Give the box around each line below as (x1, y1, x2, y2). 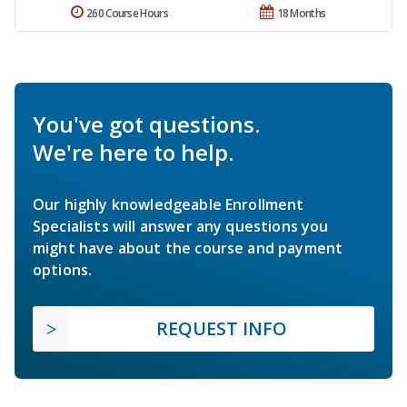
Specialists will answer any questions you (33, 215, 329, 236)
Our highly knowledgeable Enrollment (33, 194, 304, 214)
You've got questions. (33, 108, 260, 139)
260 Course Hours (86, 5, 168, 21)
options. (33, 259, 93, 280)
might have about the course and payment (33, 237, 343, 258)
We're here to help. (33, 136, 233, 167)
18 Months (276, 5, 326, 21)
